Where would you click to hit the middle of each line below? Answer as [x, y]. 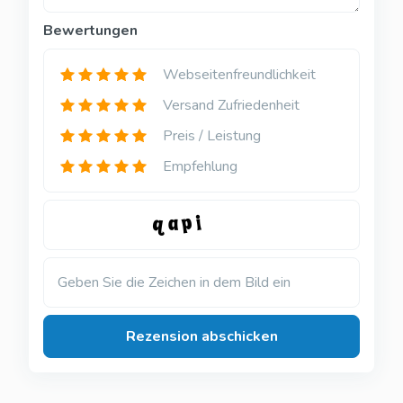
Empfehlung [200, 167]
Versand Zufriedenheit [231, 106]
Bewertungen [90, 31]
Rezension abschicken [201, 337]
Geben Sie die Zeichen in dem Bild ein [174, 283]
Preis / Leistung [212, 136]
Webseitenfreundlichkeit [239, 75]
